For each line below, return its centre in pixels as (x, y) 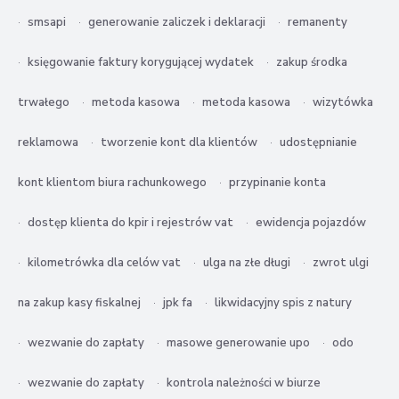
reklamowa (48, 143)
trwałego (44, 103)
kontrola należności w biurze (244, 383)
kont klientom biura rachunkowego (112, 183)
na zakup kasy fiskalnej (79, 303)
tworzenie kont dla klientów (179, 143)
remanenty (318, 23)
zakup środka (312, 63)
